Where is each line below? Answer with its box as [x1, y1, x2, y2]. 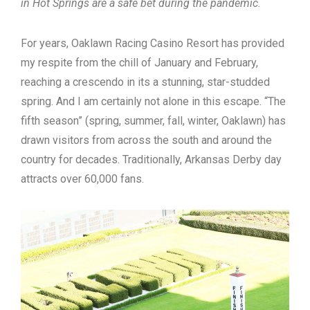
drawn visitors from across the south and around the [21, 134, 272, 147]
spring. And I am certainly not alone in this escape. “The [21, 95, 286, 108]
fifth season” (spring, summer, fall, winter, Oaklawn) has [21, 114, 286, 127]
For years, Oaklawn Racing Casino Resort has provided [21, 37, 284, 50]
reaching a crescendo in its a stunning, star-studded [21, 75, 270, 89]
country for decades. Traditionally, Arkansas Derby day [21, 153, 282, 166]
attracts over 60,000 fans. [21, 172, 144, 185]
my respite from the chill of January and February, [21, 56, 258, 69]
